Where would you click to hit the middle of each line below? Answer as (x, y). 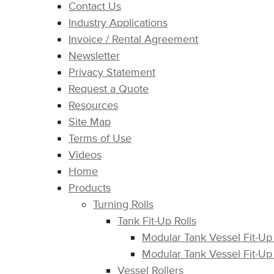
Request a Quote (109, 89)
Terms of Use (100, 138)
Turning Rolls (123, 204)
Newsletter (94, 56)
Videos (85, 155)
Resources (93, 105)
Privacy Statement (112, 72)
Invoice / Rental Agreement (133, 39)
